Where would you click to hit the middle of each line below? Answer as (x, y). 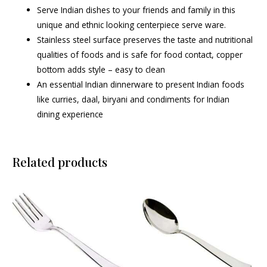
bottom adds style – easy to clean (101, 70)
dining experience (70, 114)
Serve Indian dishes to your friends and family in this (136, 10)
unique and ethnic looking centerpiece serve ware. (132, 25)
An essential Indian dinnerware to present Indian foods (141, 85)
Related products (60, 162)
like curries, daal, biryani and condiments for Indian (133, 100)
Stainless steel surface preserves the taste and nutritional (145, 40)
